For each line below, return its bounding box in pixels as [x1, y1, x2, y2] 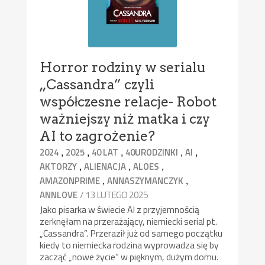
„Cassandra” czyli [40, 76, 155, 93]
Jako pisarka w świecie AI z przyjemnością [40, 202, 200, 216]
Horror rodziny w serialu [40, 59, 206, 76]
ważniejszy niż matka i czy [40, 110, 211, 127]
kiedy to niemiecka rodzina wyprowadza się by [40, 237, 219, 252]
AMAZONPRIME [40, 173, 101, 188]
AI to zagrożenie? [40, 127, 156, 144]
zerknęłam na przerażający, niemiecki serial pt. [40, 214, 218, 228]
